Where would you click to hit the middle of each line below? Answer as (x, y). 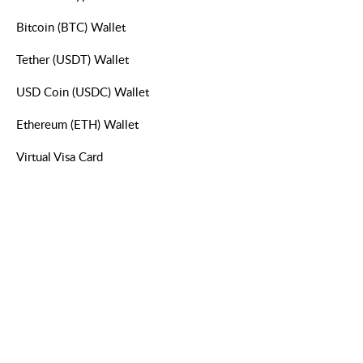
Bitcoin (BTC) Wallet (71, 27)
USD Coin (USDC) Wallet (83, 92)
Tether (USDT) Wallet (73, 60)
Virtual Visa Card (60, 157)
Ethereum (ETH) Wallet (77, 124)
